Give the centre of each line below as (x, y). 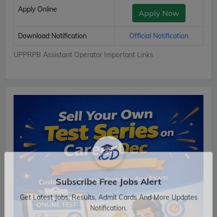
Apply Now (159, 13)
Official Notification (159, 36)
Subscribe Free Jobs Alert (108, 194)
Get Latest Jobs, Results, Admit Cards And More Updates (108, 210)
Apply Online (38, 9)
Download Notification (52, 36)
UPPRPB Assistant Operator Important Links (83, 54)
